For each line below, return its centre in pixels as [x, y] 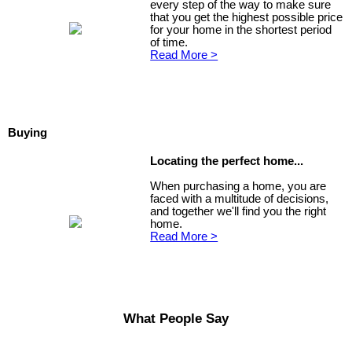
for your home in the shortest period [241, 30]
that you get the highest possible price [247, 18]
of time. [169, 43]
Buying [27, 133]
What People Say [176, 318]
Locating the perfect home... [227, 161]
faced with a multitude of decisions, [240, 198]
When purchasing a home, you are [238, 186]
